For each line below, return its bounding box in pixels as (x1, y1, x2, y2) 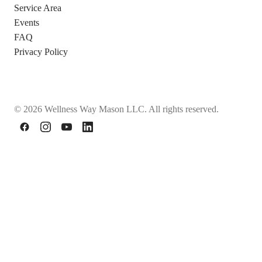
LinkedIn (87, 128, 121, 139)
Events (14, 17, 39, 27)
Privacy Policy (14, 46, 68, 57)
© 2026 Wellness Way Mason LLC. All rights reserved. (14, 104, 219, 114)
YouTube (65, 128, 100, 139)
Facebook (23, 128, 60, 139)
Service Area (14, 2, 61, 13)
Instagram (44, 128, 81, 139)
